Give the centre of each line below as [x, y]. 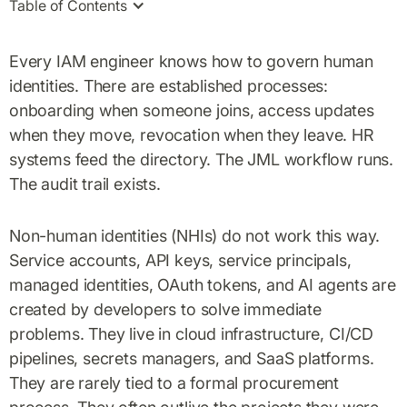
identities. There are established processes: [169, 85]
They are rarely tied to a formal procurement [174, 382]
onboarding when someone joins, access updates [192, 110]
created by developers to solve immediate [165, 309]
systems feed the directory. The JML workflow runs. [202, 159]
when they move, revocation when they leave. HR [192, 134]
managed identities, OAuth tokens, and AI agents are [203, 284]
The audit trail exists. [85, 184]
